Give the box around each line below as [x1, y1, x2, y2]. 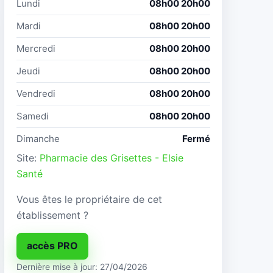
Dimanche [16, 132, 60, 144]
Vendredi [16, 87, 55, 99]
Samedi [16, 110, 49, 122]
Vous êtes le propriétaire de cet [16, 193, 162, 205]
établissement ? [16, 208, 88, 221]
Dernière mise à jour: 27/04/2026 [16, 261, 147, 272]
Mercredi [16, 42, 55, 54]
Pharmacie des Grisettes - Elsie [40, 151, 183, 164]
